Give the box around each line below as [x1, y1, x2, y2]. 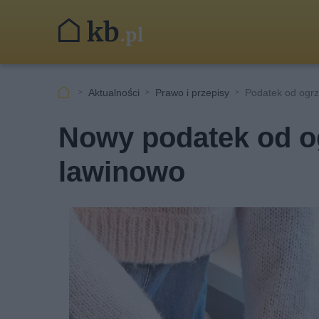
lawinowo [58, 155, 185, 189]
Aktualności [88, 86, 140, 98]
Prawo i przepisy [155, 86, 229, 98]
